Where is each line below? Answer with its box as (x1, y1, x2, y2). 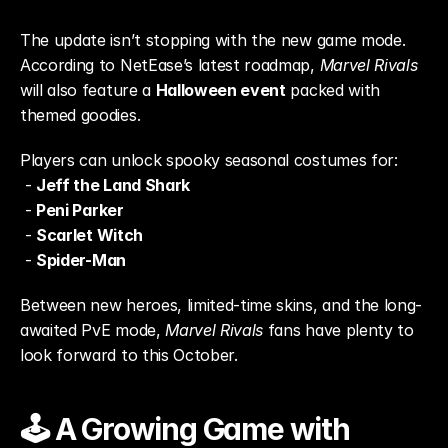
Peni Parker (36, 200, 124, 220)
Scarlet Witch (36, 225, 143, 245)
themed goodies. (20, 105, 141, 125)
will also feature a (20, 80, 156, 100)
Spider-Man (36, 250, 126, 270)
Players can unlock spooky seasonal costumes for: (20, 150, 398, 170)
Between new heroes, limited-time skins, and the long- (20, 295, 423, 315)
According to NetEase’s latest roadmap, (20, 55, 320, 75)
